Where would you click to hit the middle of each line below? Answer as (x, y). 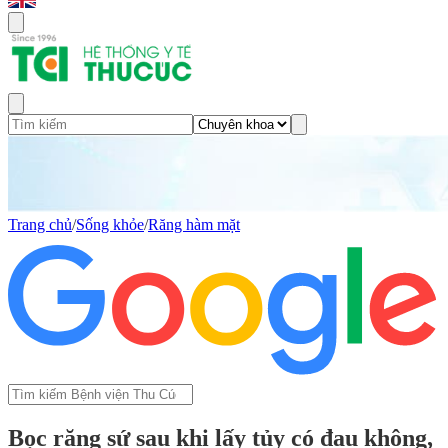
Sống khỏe (110, 224)
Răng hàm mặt (194, 224)
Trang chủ (40, 224)
